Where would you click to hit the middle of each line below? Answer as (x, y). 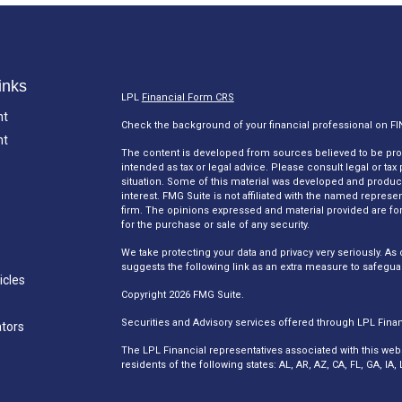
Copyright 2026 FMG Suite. (182, 295)
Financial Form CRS (188, 97)
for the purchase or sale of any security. (215, 225)
